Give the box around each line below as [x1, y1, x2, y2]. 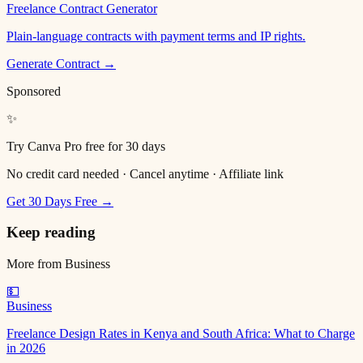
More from [6, 257, 65, 271]
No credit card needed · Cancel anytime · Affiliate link [6, 166, 284, 181]
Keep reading [6, 224, 96, 241]
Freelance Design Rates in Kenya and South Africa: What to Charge [6, 327, 355, 341]
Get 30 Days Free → [6, 194, 113, 208]
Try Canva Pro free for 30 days [6, 139, 165, 153]
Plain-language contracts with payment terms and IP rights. [6, 28, 305, 43]
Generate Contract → [6, 56, 116, 70]
